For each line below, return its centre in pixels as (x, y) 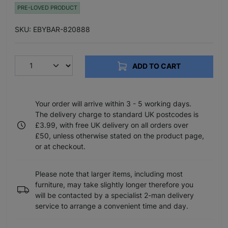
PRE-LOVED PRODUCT (47, 8)
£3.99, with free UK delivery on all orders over (112, 125)
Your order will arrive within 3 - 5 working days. (113, 104)
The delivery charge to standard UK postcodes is (117, 115)
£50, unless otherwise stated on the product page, (120, 136)
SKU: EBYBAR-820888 (52, 29)
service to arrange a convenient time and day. (112, 206)
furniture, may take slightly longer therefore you (114, 185)
